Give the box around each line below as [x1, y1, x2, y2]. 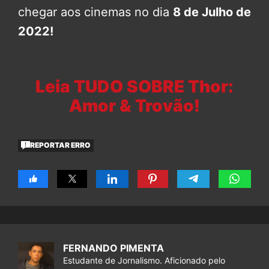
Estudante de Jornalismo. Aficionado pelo [63, 255, 225, 265]
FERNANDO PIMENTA [63, 241, 164, 254]
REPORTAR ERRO [30, 141, 91, 150]
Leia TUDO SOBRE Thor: [35, 76, 234, 97]
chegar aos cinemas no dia [18, 4, 173, 19]
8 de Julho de [173, 4, 251, 19]
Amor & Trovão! [69, 95, 200, 116]
